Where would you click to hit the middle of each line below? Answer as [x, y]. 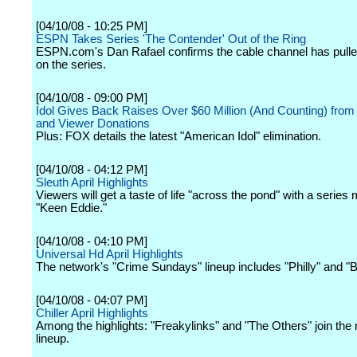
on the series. [71, 65]
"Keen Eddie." [71, 208]
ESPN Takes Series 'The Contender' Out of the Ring [171, 39]
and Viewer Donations [93, 124]
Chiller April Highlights [92, 313]
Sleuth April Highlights [92, 182]
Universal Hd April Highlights [110, 254]
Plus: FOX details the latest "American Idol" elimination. [178, 136]
